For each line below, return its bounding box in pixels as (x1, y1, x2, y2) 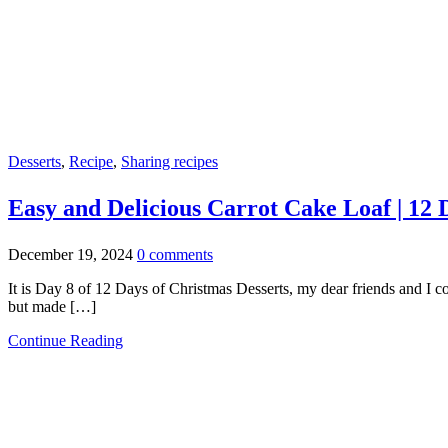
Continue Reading (8, 331, 123, 349)
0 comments (137, 245, 213, 263)
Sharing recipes (121, 152, 218, 170)
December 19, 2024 (8, 245, 133, 263)
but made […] (8, 297, 96, 315)
